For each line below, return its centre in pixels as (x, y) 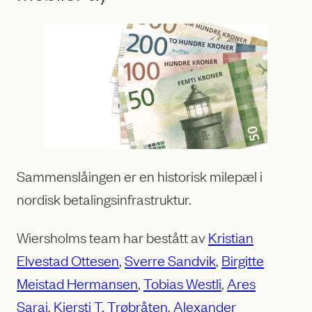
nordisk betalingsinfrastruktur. (104, 199)
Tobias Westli (182, 283)
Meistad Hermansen (77, 283)
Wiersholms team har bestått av (112, 237)
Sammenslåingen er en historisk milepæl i (140, 176)
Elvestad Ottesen (68, 260)
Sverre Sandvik (170, 260)
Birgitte (243, 260)
